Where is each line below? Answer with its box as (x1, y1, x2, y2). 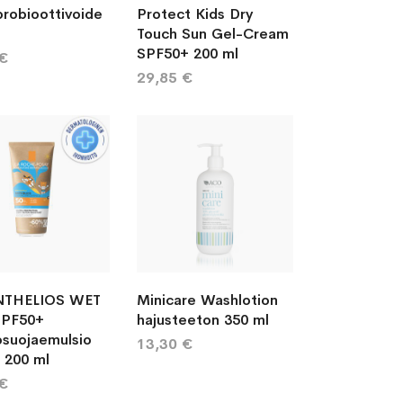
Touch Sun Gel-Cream (136, 24, 289, 43)
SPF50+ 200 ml (136, 44, 238, 63)
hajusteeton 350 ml (136, 309, 269, 329)
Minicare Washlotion (136, 290, 278, 309)
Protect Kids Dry (136, 4, 253, 23)
